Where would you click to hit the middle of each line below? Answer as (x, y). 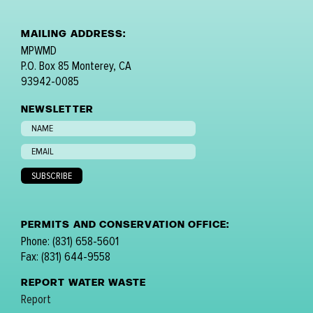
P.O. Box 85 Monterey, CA (76, 66)
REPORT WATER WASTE (84, 282)
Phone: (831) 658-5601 (70, 242)
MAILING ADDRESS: (74, 32)
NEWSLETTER (57, 108)
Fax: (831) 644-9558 (66, 257)
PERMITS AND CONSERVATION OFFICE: (125, 224)
